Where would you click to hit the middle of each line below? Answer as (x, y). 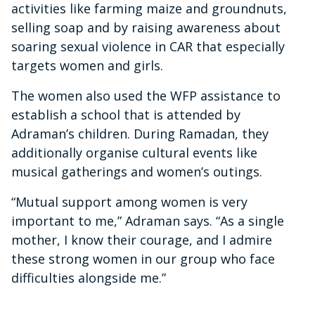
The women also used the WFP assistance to (146, 96)
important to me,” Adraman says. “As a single (148, 221)
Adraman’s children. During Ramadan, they (140, 134)
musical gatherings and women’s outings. (137, 172)
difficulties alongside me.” (89, 278)
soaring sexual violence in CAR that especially (148, 47)
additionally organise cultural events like (134, 153)
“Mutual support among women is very (129, 202)
